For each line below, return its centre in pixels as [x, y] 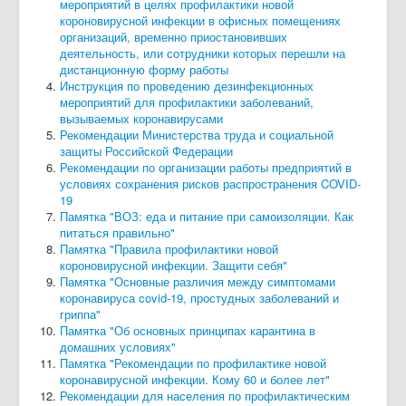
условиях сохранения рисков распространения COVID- [210, 183]
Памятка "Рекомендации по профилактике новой [193, 362]
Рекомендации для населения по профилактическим [205, 395]
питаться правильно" [117, 232]
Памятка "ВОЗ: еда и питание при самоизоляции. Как [207, 216]
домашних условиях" [118, 346]
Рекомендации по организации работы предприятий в [206, 167]
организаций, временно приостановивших [174, 36]
